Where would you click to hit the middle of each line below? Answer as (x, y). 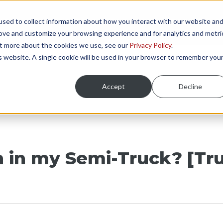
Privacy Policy (150, 45)
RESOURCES (167, 22)
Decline (190, 86)
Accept (114, 86)
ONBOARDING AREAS (83, 22)
